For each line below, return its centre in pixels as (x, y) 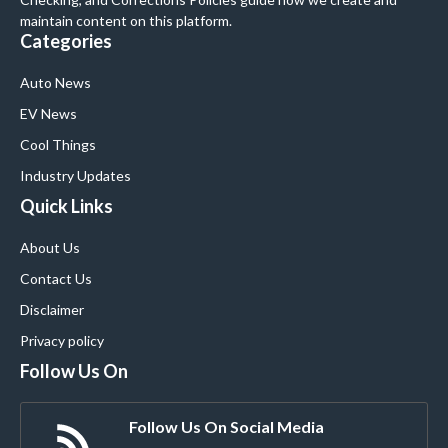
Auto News (55, 83)
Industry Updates (75, 176)
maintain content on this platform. (126, 21)
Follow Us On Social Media (226, 427)
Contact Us (56, 279)
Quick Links (66, 206)
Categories (66, 41)
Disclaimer (52, 310)
